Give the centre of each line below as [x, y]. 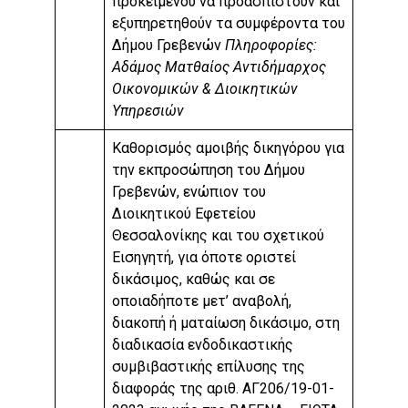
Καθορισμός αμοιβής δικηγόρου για [228, 148]
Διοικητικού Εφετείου [184, 214]
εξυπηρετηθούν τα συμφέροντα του [229, 24]
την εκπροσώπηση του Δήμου [209, 170]
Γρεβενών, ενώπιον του [189, 192]
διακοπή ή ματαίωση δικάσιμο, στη [226, 323]
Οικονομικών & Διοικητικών [205, 89]
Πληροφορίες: [271, 46]
